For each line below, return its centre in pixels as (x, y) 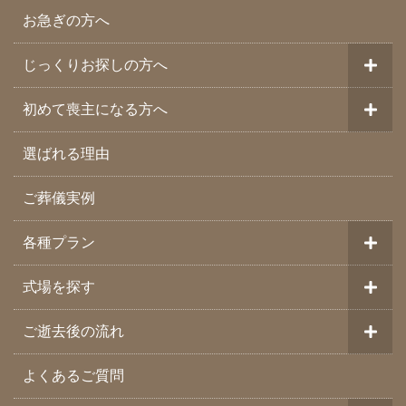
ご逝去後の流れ (73, 332)
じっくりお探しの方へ (95, 65)
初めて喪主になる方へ (95, 110)
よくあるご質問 (73, 376)
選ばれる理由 (66, 154)
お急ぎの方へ (66, 21)
